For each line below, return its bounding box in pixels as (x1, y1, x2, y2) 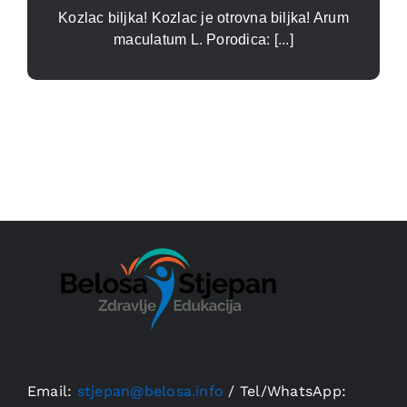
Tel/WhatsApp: (239, 382, 347, 400)
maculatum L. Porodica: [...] (114, 31, 293, 47)
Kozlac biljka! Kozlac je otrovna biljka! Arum (58, 9, 349, 25)
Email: (26, 382, 77, 400)
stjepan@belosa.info (76, 382, 224, 400)
